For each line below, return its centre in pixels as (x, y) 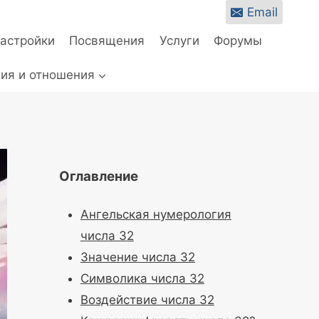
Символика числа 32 (142, 278)
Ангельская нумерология (156, 214)
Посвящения (107, 41)
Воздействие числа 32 (147, 300)
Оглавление (99, 176)
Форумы (238, 41)
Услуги (179, 41)
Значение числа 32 (137, 257)
